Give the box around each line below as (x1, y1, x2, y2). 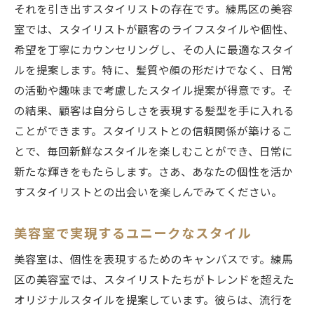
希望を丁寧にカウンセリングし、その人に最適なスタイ (14, 43, 294, 57)
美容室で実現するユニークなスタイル (14, 226, 252, 241)
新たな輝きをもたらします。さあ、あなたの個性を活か (14, 165, 293, 179)
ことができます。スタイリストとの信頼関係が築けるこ (14, 125, 293, 138)
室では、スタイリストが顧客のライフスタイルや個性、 (14, 23, 294, 36)
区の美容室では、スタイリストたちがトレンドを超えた (14, 273, 294, 287)
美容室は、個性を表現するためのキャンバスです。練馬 (14, 253, 293, 266)
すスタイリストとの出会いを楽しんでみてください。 (14, 186, 282, 199)
